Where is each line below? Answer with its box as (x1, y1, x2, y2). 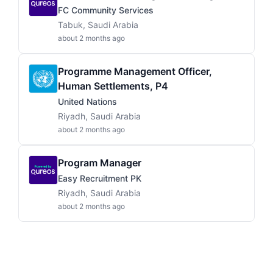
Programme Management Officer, (58, 65, 212, 77)
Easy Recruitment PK (58, 173, 141, 183)
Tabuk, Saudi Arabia (58, 19, 138, 30)
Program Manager (58, 157, 141, 169)
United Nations (58, 96, 117, 107)
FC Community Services (58, 5, 154, 15)
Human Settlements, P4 (58, 80, 168, 92)
